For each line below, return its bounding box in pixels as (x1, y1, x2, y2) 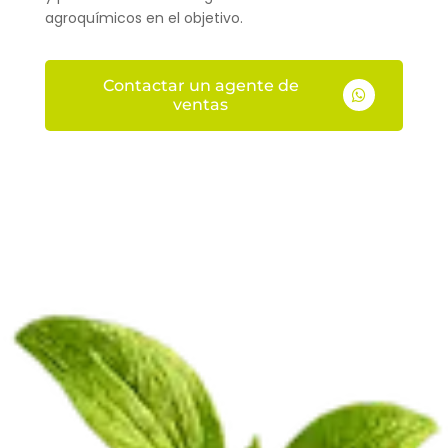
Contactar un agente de (102, 76, 299, 96)
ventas (173, 95, 229, 115)
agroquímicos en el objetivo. (44, 7, 243, 28)
